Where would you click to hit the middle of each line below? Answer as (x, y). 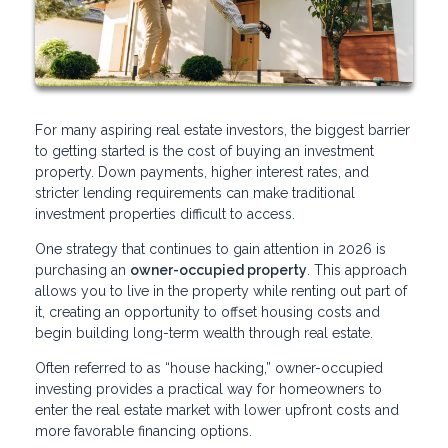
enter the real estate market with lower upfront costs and (217, 410)
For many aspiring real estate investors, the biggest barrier (222, 130)
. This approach (357, 270)
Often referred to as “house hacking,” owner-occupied (209, 368)
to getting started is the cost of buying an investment (204, 151)
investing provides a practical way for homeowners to (208, 389)
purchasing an (82, 270)
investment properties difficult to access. (165, 214)
